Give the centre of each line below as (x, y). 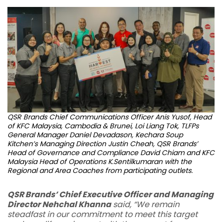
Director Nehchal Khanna (59, 204)
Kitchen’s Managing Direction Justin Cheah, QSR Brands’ (103, 143)
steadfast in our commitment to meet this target (103, 214)
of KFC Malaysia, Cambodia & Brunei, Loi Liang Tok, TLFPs (103, 126)
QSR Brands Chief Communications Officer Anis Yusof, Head (110, 117)
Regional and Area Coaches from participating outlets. (100, 170)
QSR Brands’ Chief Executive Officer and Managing (111, 194)
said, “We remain (145, 204)
